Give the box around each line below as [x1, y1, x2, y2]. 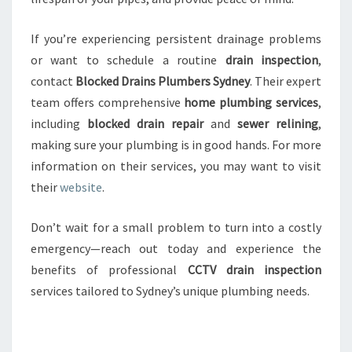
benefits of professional [31, 262, 188, 277]
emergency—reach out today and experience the [31, 240, 321, 256]
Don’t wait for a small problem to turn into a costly [31, 219, 321, 235]
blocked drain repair [87, 115, 203, 131]
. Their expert [250, 73, 321, 89]
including [31, 115, 87, 131]
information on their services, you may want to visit [31, 158, 321, 174]
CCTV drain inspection [187, 262, 322, 277]
